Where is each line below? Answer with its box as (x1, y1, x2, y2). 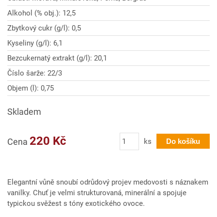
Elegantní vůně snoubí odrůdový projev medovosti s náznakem (7, 178, 208, 186)
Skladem (7, 107, 41, 117)
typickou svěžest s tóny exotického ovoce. (7, 199, 145, 208)
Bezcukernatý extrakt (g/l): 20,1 (7, 54, 107, 62)
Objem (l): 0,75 (7, 84, 54, 93)
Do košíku (166, 137, 200, 145)
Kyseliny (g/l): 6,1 (7, 39, 62, 47)
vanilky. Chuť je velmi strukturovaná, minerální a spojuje (7, 188, 186, 197)
